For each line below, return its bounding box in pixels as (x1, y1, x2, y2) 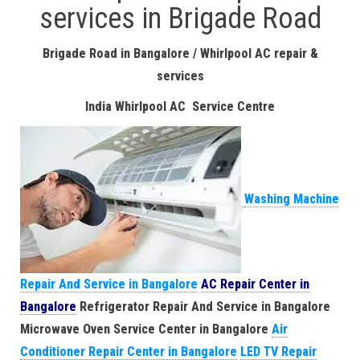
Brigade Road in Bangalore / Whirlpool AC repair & (42, 46, 318, 61)
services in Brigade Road (39, 2, 321, 35)
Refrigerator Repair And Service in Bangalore (80, 299, 330, 314)
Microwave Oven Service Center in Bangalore (20, 321, 268, 337)
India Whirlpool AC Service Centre (85, 99, 275, 114)
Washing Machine (244, 190, 339, 207)
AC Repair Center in (201, 276, 309, 292)
